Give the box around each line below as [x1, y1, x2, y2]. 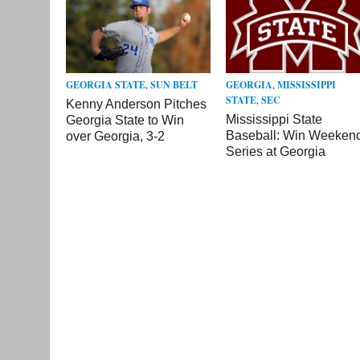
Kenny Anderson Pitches [66, 96, 207, 111]
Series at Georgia [226, 145, 326, 159]
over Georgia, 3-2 [66, 129, 165, 143]
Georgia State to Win [66, 112, 184, 127]
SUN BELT [150, 77, 198, 92]
